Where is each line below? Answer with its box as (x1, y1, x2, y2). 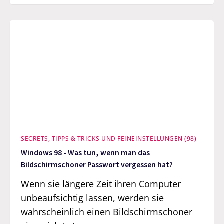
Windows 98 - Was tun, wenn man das (21, 148, 150, 158)
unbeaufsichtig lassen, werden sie (21, 191, 164, 204)
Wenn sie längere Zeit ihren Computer (21, 177, 181, 190)
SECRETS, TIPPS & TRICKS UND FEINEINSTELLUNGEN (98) (21, 134, 197, 143)
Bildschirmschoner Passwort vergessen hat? (21, 160, 173, 170)
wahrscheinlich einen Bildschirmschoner (21, 205, 193, 218)
